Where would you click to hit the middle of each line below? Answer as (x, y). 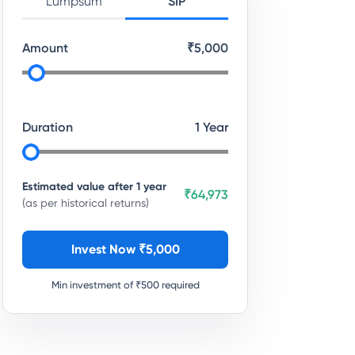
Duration (48, 127)
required (179, 285)
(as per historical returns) (86, 203)
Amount (45, 48)
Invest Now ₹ (108, 249)
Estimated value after (79, 187)
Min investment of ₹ (96, 285)
